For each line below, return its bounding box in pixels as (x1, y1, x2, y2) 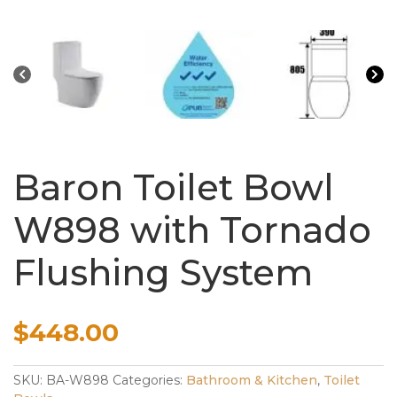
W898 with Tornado (13, 208, 371, 252)
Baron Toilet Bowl (13, 166, 334, 209)
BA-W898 (46, 372, 109, 388)
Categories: (113, 372, 186, 388)
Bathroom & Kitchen (186, 372, 317, 388)
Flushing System (13, 251, 313, 294)
